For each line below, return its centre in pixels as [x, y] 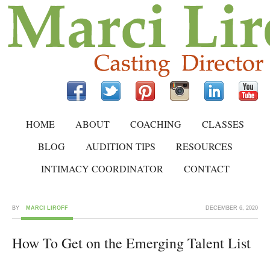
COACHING [156, 124]
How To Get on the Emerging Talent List [131, 243]
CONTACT [206, 168]
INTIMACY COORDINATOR [102, 168]
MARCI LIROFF [47, 208]
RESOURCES [204, 146]
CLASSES [223, 124]
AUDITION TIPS [120, 146]
